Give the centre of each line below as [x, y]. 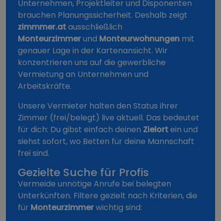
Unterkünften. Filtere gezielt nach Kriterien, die [108, 196]
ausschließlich [94, 27]
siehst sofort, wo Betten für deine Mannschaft [106, 142]
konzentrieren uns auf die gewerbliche [92, 63]
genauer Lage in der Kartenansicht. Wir [93, 51]
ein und [183, 130]
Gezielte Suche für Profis [83, 173]
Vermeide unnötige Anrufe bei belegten [94, 184]
